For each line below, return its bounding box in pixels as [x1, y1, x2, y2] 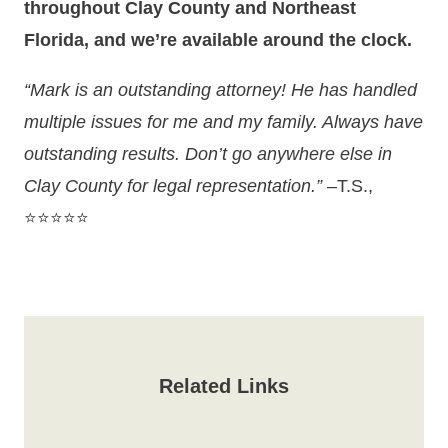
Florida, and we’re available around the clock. [24, 29, 412, 50]
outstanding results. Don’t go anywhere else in [24, 143, 392, 164]
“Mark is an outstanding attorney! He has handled [24, 79, 417, 100]
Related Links [159, 374, 289, 397]
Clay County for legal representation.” [24, 175, 322, 196]
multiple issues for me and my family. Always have [24, 111, 423, 132]
